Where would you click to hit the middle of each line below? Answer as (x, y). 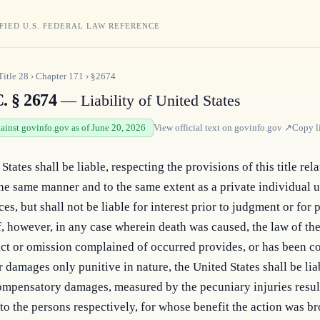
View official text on (194, 127)
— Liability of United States (149, 101)
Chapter (52, 76)
